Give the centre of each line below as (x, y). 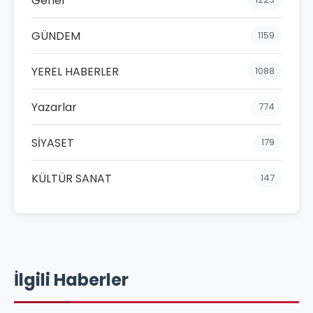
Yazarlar (54, 107)
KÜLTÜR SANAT (72, 178)
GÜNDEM (56, 36)
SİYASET (53, 143)
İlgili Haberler (71, 280)
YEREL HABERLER (75, 71)
